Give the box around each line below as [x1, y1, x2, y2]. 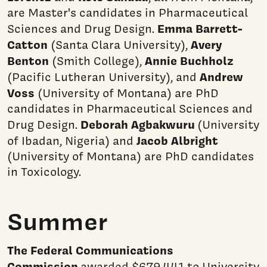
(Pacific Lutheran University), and [7, 69, 200, 85]
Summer [7, 204, 108, 238]
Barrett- [195, 20, 242, 37]
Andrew [200, 69, 243, 85]
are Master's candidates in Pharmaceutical [7, 5, 248, 21]
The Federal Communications [7, 241, 173, 258]
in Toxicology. [7, 164, 81, 180]
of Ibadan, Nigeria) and [7, 133, 136, 149]
